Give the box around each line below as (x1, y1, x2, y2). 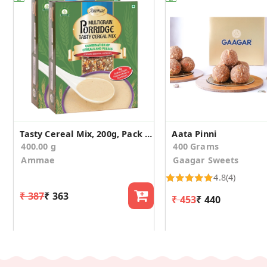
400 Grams (173, 141, 219, 153)
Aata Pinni (172, 128, 217, 140)
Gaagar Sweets (173, 154, 239, 166)
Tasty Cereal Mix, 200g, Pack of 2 (145, 128, 153, 140)
